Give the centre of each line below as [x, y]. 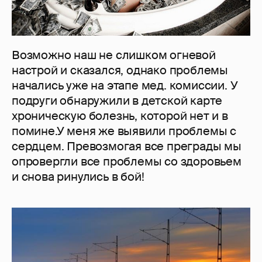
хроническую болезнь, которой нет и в [120, 116]
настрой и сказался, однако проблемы [120, 70]
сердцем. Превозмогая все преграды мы [127, 146]
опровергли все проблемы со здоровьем [127, 161]
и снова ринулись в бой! [78, 176]
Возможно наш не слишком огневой [114, 55]
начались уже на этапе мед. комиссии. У [125, 85]
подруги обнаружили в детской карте [117, 100]
